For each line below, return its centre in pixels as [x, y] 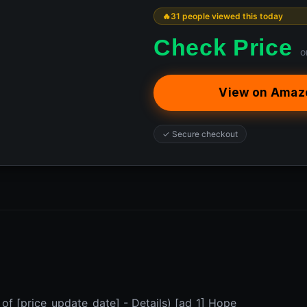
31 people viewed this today [227, 16]
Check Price [223, 47]
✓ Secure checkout [200, 134]
